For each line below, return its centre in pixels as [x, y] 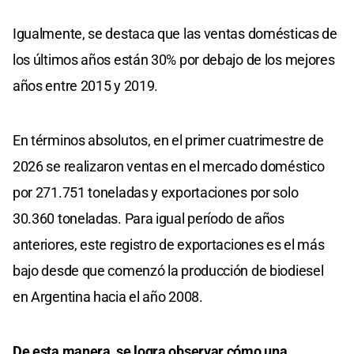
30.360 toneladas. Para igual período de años [149, 219]
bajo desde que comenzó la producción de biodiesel [168, 271]
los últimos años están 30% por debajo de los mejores [174, 60]
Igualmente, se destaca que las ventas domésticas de [175, 34]
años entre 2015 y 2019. [86, 86]
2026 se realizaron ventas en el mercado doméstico [169, 167]
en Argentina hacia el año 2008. [108, 297]
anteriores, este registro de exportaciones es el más [169, 245]
